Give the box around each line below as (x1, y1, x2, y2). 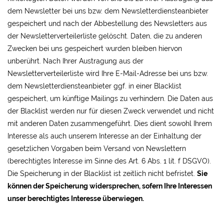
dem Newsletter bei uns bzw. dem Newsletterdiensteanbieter (7, 7, 208, 15)
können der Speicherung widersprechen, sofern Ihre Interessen (7, 182, 212, 190)
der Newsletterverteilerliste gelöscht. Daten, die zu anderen (7, 32, 202, 40)
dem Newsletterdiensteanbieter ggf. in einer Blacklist (7, 82, 181, 90)
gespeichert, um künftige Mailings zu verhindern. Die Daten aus (7, 94, 213, 102)
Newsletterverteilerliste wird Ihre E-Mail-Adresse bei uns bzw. (7, 69, 208, 77)
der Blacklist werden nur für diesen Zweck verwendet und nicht (7, 107, 214, 115)
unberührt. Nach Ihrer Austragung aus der (7, 57, 143, 65)
